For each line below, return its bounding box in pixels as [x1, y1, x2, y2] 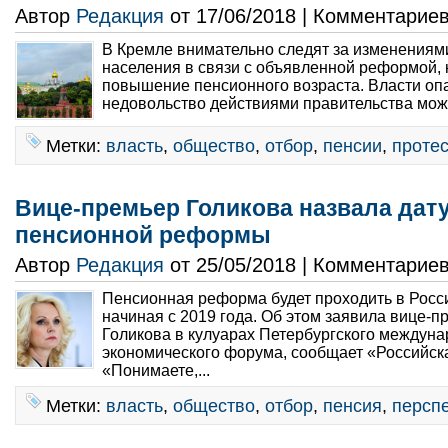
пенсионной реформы [15, 222, 271, 248]
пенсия [323, 395, 382, 416]
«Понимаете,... [102, 362, 214, 379]
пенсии [323, 135, 382, 156]
